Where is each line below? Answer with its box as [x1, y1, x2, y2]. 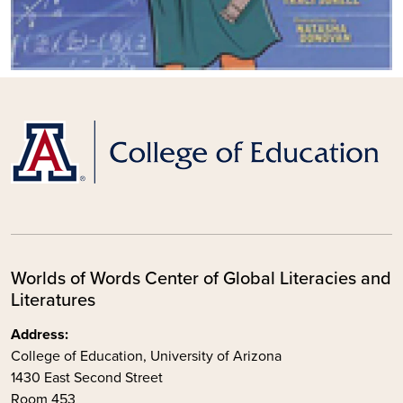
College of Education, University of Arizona [11, 346, 285, 365]
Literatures [11, 290, 95, 312]
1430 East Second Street [11, 368, 163, 387]
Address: [11, 325, 68, 344]
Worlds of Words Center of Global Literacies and [11, 268, 391, 291]
